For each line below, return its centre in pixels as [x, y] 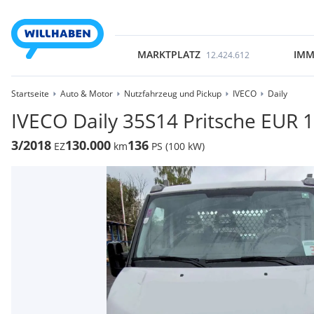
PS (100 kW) [178, 146]
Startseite [30, 94]
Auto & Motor [87, 94]
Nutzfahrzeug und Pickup [173, 94]
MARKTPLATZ [169, 54]
